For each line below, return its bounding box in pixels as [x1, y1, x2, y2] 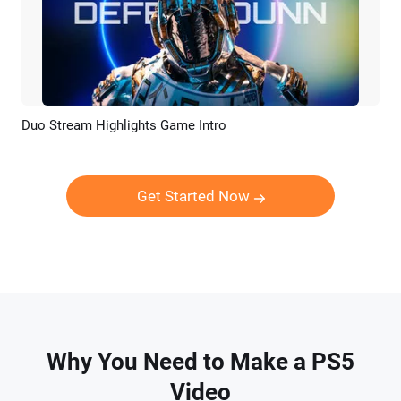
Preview [131, 121, 175, 135]
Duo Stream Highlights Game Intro [21, 117, 226, 133]
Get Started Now [136, 187, 250, 205]
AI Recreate [209, 121, 273, 135]
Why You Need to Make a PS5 [47, 348, 354, 375]
